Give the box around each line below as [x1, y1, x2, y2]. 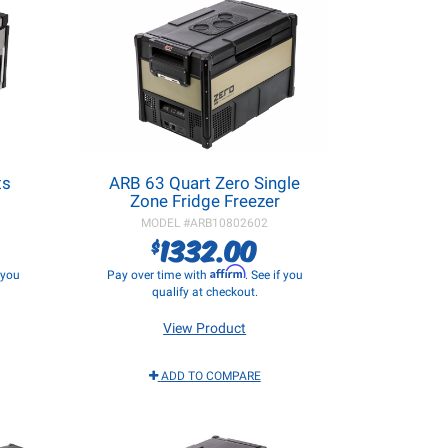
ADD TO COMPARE [160, 369, 261, 383]
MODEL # [141, 216, 191, 230]
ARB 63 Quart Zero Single [109, 173, 301, 193]
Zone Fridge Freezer [129, 191, 280, 211]
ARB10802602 [190, 216, 269, 230]
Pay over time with [106, 268, 210, 282]
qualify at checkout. [151, 285, 258, 299]
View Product [163, 320, 247, 336]
